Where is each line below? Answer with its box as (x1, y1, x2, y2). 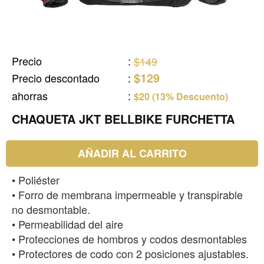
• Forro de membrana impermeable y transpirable (12, 187, 243, 202)
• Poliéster (12, 172, 60, 187)
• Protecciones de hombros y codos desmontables (12, 231, 247, 246)
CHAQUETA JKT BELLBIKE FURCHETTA (12, 110, 235, 127)
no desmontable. (12, 202, 90, 217)
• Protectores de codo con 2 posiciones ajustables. (12, 246, 249, 261)
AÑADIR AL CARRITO (77, 146, 187, 161)
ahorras (12, 88, 48, 103)
